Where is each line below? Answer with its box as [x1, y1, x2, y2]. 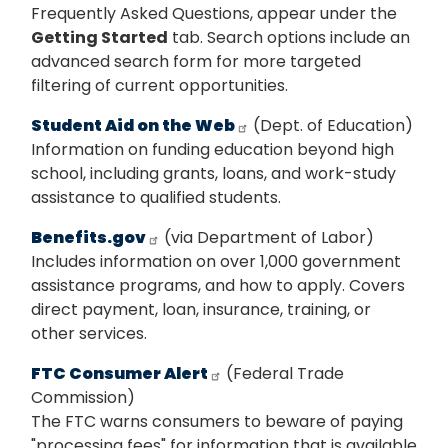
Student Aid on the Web [31, 114, 235, 138]
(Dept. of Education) [249, 114, 413, 138]
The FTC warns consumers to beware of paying [31, 410, 403, 434]
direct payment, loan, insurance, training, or [31, 298, 371, 322]
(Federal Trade [222, 362, 344, 386]
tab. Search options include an [168, 26, 410, 50]
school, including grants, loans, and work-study [31, 162, 396, 186]
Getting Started [31, 26, 168, 50]
